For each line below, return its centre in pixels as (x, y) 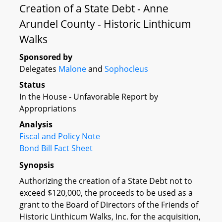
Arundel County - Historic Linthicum (105, 24)
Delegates (39, 69)
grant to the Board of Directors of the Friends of (109, 204)
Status (32, 85)
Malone (72, 69)
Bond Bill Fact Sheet (56, 148)
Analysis (36, 124)
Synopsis (37, 165)
